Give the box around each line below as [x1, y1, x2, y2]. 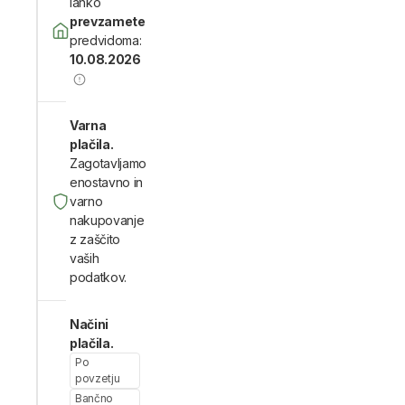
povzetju [75, 372, 120, 385]
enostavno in [70, 174, 144, 190]
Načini [70, 316, 109, 332]
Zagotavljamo [70, 155, 147, 171]
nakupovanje [70, 212, 145, 228]
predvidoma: [70, 33, 142, 48]
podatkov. [70, 269, 127, 285]
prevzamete [70, 14, 146, 29]
